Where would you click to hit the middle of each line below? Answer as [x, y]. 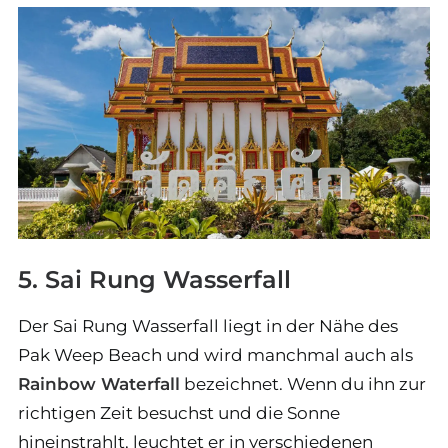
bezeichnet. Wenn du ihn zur [303, 383]
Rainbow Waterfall [99, 383]
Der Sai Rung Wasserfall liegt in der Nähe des [208, 325]
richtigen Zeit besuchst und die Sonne [179, 412]
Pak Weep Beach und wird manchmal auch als [215, 354]
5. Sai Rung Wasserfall [154, 279]
